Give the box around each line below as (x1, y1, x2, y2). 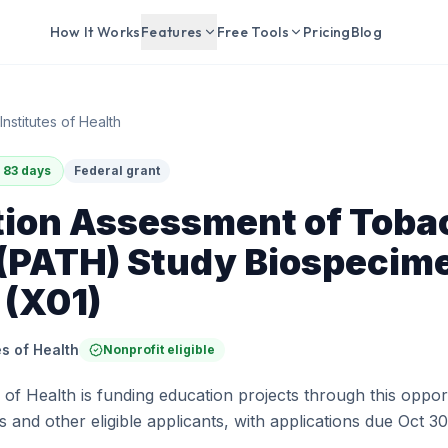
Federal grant (74, 163, 160, 178)
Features (140, 23, 203, 41)
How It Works (49, 23, 141, 41)
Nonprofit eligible (103, 342, 215, 357)
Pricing (303, 23, 351, 41)
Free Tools (216, 23, 290, 41)
